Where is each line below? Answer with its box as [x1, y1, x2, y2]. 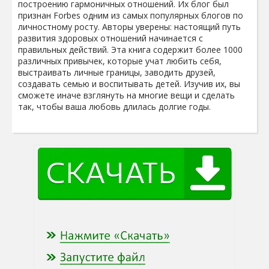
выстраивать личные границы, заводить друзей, [18, 67, 216, 78]
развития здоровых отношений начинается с [18, 32, 203, 44]
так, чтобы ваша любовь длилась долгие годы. [18, 101, 213, 112]
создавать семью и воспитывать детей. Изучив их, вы [18, 78, 240, 89]
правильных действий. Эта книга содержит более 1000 [18, 44, 243, 55]
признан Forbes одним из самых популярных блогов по [18, 10, 243, 21]
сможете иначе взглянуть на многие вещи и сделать [18, 89, 235, 101]
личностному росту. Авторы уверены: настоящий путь [18, 21, 241, 32]
